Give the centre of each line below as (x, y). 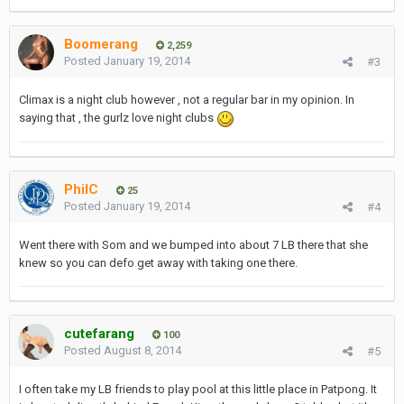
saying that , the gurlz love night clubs (118, 118)
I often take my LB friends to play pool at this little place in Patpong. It (198, 389)
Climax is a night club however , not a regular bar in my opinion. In (187, 100)
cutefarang (99, 334)
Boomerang (101, 44)
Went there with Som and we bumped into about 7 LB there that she (193, 245)
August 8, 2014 (142, 350)
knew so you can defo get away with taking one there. (158, 263)
